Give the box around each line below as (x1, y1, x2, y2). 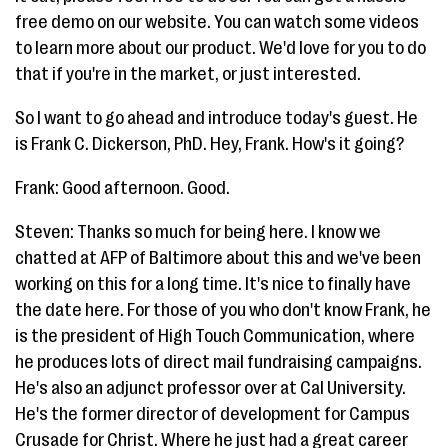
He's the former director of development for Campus (15, 404, 410, 424)
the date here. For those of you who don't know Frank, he (15, 300, 431, 320)
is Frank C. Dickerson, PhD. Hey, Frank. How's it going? (15, 134, 404, 154)
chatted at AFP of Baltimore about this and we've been (15, 248, 421, 268)
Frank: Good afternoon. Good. (15, 178, 230, 198)
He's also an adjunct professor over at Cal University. (15, 378, 406, 398)
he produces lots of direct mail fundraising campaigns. (15, 352, 422, 372)
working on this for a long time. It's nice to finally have (15, 274, 411, 294)
